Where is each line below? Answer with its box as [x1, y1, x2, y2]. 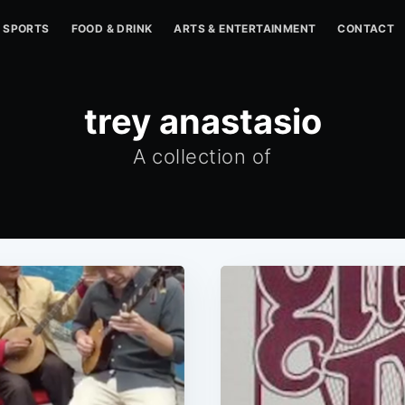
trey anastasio [83, 100, 322, 142]
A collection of [133, 145, 272, 168]
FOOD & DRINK [71, 22, 153, 35]
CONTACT [337, 22, 395, 35]
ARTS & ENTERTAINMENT [174, 22, 316, 35]
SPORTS [3, 22, 50, 35]
